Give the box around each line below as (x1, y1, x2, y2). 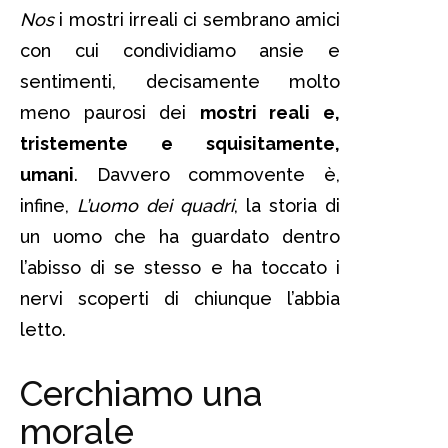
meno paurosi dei (20, 101, 200, 123)
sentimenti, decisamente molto (20, 70, 340, 92)
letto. (20, 318, 66, 340)
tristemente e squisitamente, (20, 132, 340, 154)
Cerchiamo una (20, 372, 262, 414)
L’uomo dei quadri (77, 194, 234, 216)
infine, (20, 194, 77, 216)
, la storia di (234, 194, 340, 216)
